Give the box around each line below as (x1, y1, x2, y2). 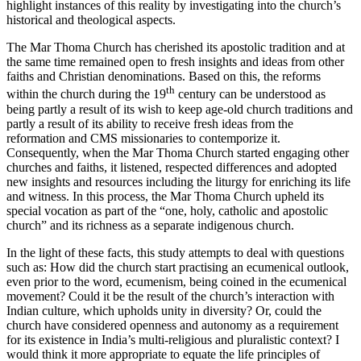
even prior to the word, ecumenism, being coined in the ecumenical (6, 274, 346, 288)
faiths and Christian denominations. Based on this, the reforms (6, 69, 321, 84)
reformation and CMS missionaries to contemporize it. (6, 131, 280, 145)
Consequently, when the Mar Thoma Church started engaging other (6, 145, 349, 160)
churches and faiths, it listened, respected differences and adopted (6, 160, 337, 174)
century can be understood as (175, 87, 326, 102)
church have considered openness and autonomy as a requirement (6, 317, 338, 332)
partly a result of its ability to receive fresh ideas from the (6, 116, 293, 131)
